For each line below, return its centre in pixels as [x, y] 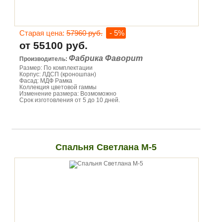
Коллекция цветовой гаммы [58, 87]
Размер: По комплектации [56, 68]
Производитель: [44, 59]
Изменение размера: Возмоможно [68, 94]
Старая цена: [43, 33]
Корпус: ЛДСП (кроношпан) [58, 74]
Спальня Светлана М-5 [106, 147]
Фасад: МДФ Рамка [46, 81]
